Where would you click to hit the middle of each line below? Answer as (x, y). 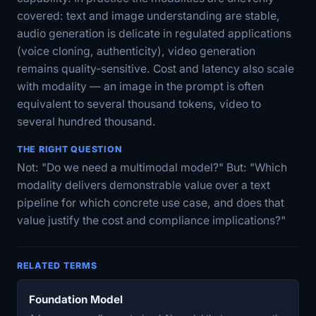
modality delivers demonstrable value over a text (144, 186)
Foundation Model (76, 299)
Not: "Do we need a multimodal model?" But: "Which (152, 168)
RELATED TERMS (57, 266)
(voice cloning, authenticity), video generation (136, 51)
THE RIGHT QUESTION (70, 149)
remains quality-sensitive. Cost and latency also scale (156, 68)
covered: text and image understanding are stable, (148, 16)
